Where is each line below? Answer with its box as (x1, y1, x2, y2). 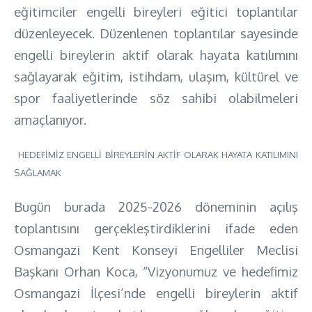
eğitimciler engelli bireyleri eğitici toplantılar (14, 3, 298, 19)
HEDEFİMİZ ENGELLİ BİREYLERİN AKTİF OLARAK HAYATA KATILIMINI (17, 148, 299, 160)
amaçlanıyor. (14, 111, 86, 127)
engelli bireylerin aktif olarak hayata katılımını (14, 46, 298, 63)
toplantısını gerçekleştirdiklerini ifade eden (14, 219, 298, 236)
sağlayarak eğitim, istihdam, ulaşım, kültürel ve (14, 68, 298, 84)
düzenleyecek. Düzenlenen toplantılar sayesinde (14, 24, 298, 41)
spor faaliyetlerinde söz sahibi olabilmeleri (14, 89, 298, 106)
